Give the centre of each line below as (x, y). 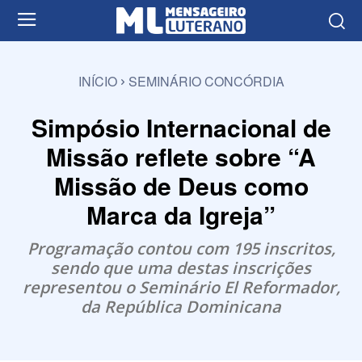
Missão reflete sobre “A (181, 156)
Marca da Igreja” (181, 214)
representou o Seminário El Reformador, (181, 287)
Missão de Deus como (181, 185)
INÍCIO (97, 81)
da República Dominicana (181, 306)
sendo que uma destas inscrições (181, 267)
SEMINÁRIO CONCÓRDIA (206, 81)
